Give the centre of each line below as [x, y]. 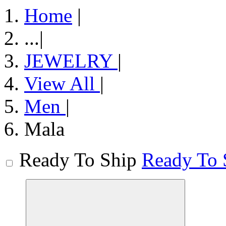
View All [62, 83]
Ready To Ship [78, 160]
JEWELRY [71, 61]
